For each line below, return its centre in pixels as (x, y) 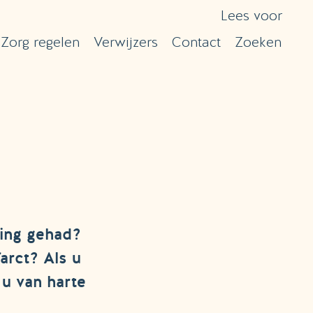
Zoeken (258, 42)
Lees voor (252, 15)
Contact (196, 42)
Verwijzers (126, 42)
